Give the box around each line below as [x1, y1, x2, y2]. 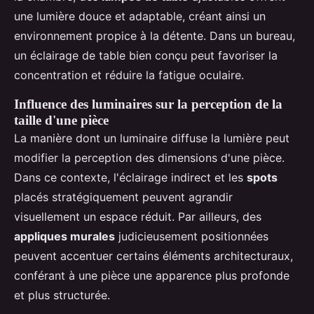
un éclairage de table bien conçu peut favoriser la [14, 48, 278, 63]
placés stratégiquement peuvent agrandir [14, 190, 233, 205]
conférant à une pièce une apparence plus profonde [14, 268, 289, 283]
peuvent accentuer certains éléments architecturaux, [14, 249, 293, 264]
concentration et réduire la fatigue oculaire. [14, 68, 244, 83]
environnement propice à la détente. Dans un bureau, [14, 29, 295, 43]
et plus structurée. [14, 288, 110, 303]
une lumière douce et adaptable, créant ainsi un [14, 9, 266, 24]
